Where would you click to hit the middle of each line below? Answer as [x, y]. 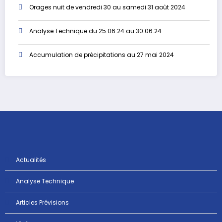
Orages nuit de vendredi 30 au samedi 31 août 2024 [107, 7]
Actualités [31, 160]
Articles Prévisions [42, 202]
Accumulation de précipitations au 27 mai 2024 [102, 55]
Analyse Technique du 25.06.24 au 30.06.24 [95, 31]
